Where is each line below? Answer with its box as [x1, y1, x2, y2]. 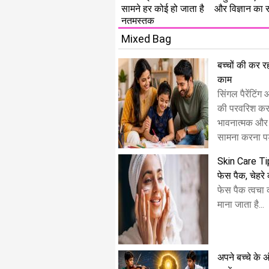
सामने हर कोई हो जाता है [121, 3, 204, 14]
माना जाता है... [217, 199, 264, 210]
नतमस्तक [121, 15, 154, 26]
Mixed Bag [121, 32, 171, 45]
